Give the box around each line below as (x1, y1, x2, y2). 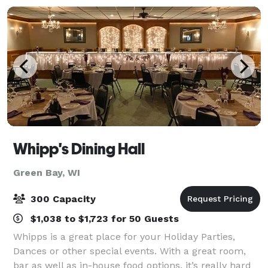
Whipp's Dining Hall (13, 139, 145, 158)
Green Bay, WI (13, 166, 80, 178)
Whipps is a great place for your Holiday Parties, (13, 230, 235, 242)
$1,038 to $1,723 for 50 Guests (28, 212, 179, 224)
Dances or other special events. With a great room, (13, 245, 246, 257)
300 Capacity (28, 193, 96, 205)
